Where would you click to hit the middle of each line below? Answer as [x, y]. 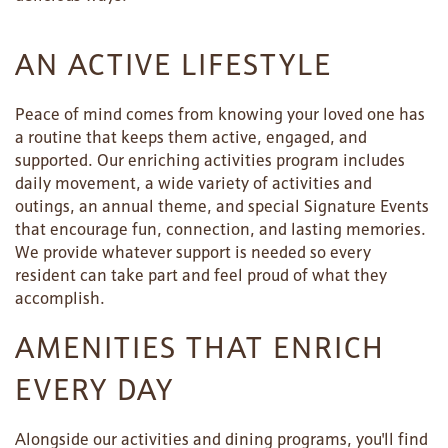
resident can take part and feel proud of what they [201, 275]
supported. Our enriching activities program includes [210, 160]
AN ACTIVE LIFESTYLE [173, 65]
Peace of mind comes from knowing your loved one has [220, 114]
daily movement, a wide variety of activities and [193, 183]
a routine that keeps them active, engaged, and [191, 137]
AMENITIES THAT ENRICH [200, 348]
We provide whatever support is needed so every [193, 252]
